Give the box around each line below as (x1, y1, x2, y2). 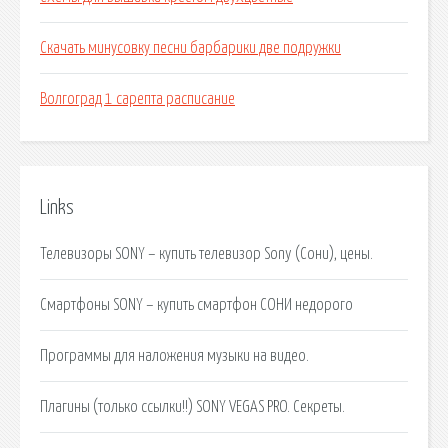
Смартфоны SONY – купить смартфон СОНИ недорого (40, 296, 353, 313)
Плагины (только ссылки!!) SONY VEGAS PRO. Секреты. (40, 398, 345, 415)
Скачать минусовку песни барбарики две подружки (40, 40, 341, 57)
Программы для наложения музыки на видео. (40, 347, 309, 364)
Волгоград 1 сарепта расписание (40, 91, 235, 108)
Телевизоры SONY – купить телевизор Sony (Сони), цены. (40, 245, 373, 262)
